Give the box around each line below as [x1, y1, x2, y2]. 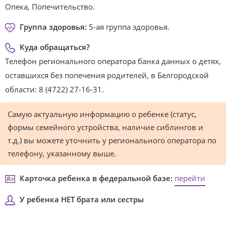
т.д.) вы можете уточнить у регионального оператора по [8, 135, 216, 145]
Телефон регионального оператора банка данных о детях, [5, 56, 221, 66]
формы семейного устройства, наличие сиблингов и [8, 122, 203, 132]
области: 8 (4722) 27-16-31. [5, 84, 104, 94]
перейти [175, 173, 205, 183]
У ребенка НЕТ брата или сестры [20, 194, 144, 204]
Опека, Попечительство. [5, 2, 95, 12]
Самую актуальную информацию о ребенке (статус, [8, 109, 197, 119]
